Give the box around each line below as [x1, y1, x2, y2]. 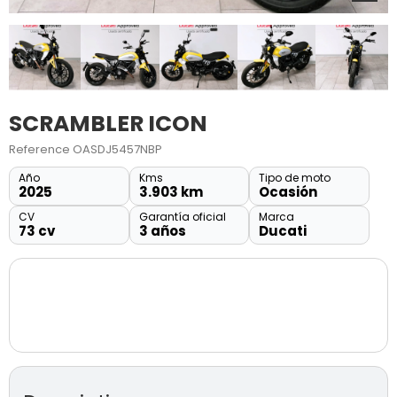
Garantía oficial [138, 209, 226, 225]
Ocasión [259, 183, 318, 202]
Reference [8, 141, 70, 159]
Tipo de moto [259, 170, 331, 186]
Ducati [259, 222, 307, 241]
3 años [138, 222, 186, 241]
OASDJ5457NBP [72, 141, 162, 159]
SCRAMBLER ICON [8, 108, 207, 140]
